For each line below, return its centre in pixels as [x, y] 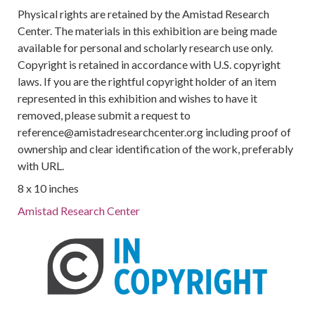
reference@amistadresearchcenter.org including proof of [155, 132]
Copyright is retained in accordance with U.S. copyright [149, 64]
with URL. [41, 166]
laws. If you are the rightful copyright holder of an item [147, 81]
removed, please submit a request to [104, 115]
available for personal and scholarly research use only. [146, 47]
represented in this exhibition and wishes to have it [138, 98]
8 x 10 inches [49, 188]
